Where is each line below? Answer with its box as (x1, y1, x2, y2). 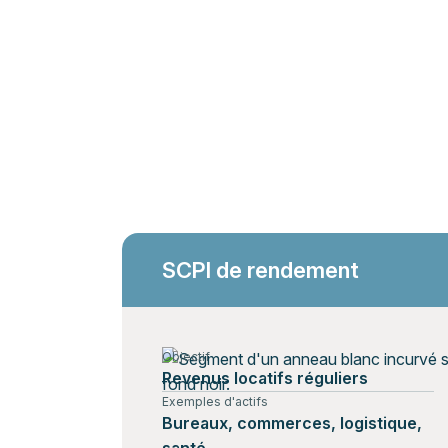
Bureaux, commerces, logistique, (162, 413, 422, 433)
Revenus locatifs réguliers (162, 368, 368, 388)
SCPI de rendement (162, 257, 359, 283)
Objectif (162, 349, 210, 364)
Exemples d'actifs (162, 394, 268, 409)
